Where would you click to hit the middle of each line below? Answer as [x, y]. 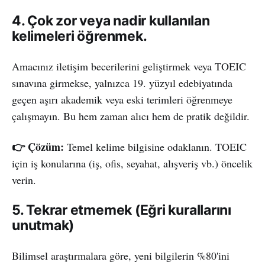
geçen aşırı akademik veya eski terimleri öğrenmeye [122, 99]
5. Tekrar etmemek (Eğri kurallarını [122, 210]
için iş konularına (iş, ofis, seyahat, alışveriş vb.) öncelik [132, 163]
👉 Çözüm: [38, 146]
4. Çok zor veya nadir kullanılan [111, 20]
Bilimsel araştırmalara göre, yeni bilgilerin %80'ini [121, 255]
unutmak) [43, 225]
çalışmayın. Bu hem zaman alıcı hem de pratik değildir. [131, 116]
